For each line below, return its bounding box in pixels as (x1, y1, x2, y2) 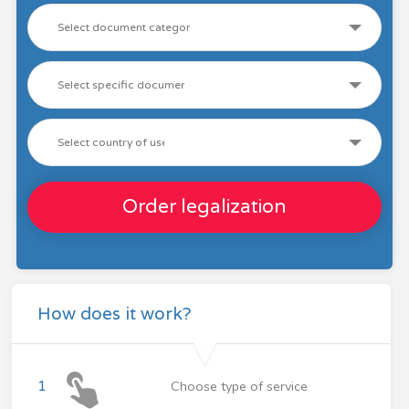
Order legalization (122, 195, 287, 219)
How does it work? (37, 301, 192, 324)
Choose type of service (171, 376, 309, 395)
